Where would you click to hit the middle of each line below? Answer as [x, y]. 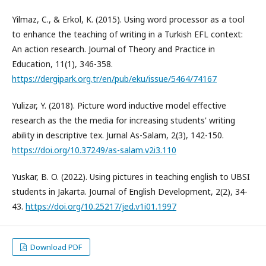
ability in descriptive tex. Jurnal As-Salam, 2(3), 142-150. [118, 135]
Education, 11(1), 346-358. [62, 64]
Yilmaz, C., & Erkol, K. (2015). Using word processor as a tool [128, 19]
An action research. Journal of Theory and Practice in [113, 49]
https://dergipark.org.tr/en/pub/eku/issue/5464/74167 [114, 78]
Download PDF [56, 247]
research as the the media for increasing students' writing [123, 120]
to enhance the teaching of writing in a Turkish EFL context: [127, 34]
